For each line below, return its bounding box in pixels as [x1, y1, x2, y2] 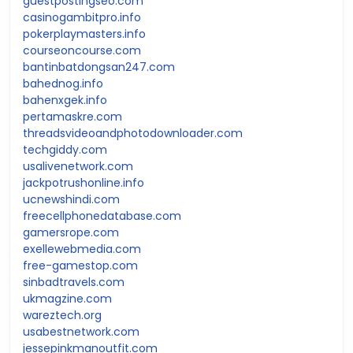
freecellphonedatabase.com [23, 207, 181, 224]
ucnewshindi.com [23, 191, 120, 207]
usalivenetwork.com [23, 158, 133, 174]
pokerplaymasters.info [23, 25, 146, 42]
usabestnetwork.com [23, 323, 139, 340]
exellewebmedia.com [23, 240, 141, 257]
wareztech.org [23, 307, 102, 323]
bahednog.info [23, 75, 103, 91]
